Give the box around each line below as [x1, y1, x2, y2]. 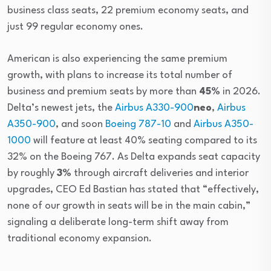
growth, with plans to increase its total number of [7, 70, 232, 80]
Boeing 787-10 [105, 119, 171, 129]
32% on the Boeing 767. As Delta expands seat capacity [7, 151, 260, 162]
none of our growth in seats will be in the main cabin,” [7, 200, 250, 211]
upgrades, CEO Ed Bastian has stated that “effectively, [7, 184, 259, 195]
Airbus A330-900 [115, 102, 194, 113]
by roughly [7, 168, 57, 178]
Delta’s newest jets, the [7, 102, 115, 113]
